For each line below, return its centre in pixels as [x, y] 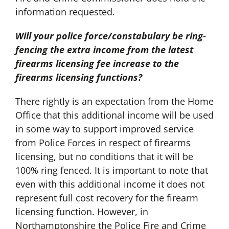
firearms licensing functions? [78, 77]
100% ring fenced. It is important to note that [111, 170]
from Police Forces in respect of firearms [103, 143]
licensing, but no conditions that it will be [104, 157]
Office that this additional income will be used [114, 115]
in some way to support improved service [104, 129]
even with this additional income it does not [110, 184]
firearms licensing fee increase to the [97, 64]
